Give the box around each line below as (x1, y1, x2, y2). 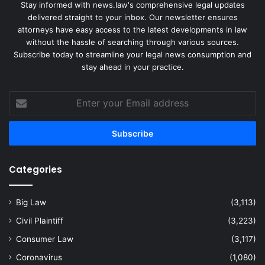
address (9, 130, 38, 140)
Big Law (16, 198, 46, 208)
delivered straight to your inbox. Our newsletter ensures (27, 12, 238, 22)
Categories (9, 163, 62, 176)
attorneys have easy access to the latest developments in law (18, 25, 247, 35)
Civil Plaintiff (16, 216, 63, 226)
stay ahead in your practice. (81, 62, 184, 72)
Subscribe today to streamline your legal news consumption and (14, 50, 251, 60)
